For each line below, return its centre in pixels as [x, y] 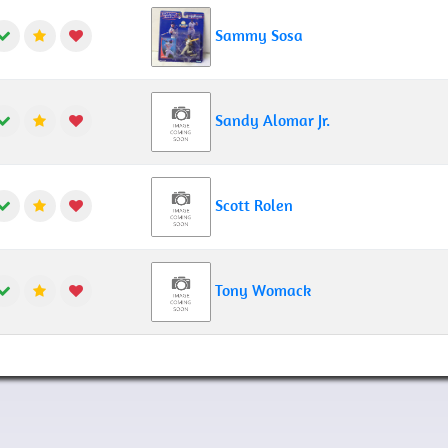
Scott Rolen [254, 204]
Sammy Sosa [259, 34]
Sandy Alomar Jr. [272, 119]
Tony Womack [263, 289]
